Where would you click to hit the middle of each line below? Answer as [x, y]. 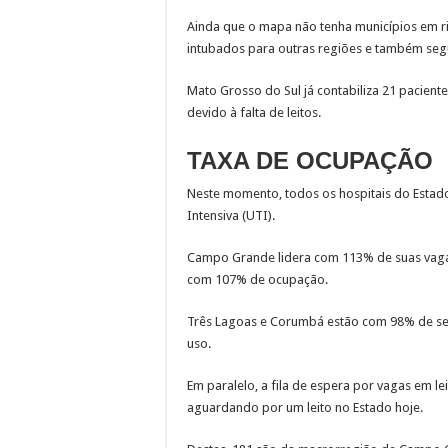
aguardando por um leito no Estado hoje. [305, 407]
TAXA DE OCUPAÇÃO [310, 160]
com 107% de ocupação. [257, 279]
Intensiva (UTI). [231, 215]
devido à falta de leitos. [254, 112]
